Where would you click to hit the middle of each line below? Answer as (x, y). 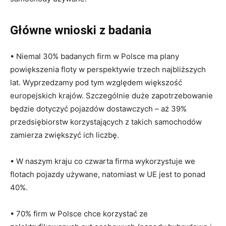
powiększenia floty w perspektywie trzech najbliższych (108, 69)
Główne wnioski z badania (81, 30)
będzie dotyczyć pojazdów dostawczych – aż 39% (98, 109)
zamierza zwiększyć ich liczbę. (65, 135)
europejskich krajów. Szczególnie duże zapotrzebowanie (111, 96)
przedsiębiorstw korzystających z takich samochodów (106, 122)
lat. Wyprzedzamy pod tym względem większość (96, 82)
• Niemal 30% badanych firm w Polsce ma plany (95, 56)
